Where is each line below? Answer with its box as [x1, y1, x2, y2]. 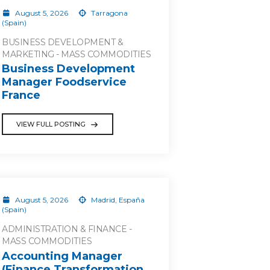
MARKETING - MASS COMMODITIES [2, 48, 151, 60]
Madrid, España [89, 195, 145, 204]
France [2, 89, 40, 102]
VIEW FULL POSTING [16, 120, 86, 128]
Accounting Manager [2, 249, 122, 263]
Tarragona [89, 8, 128, 17]
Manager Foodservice [2, 75, 127, 89]
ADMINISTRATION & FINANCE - [2, 224, 131, 234]
